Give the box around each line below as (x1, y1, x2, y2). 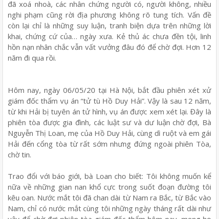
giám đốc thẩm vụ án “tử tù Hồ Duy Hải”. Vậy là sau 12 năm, (8, 95, 211, 106)
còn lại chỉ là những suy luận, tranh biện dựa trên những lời (8, 20, 211, 30)
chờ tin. (8, 149, 31, 159)
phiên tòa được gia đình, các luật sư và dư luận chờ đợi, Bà (8, 117, 211, 127)
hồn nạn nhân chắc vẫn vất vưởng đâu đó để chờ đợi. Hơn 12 (8, 42, 211, 52)
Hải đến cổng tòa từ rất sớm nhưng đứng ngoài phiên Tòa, (8, 138, 211, 149)
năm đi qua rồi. (8, 52, 56, 63)
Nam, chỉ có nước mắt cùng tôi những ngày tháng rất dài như (8, 203, 211, 213)
